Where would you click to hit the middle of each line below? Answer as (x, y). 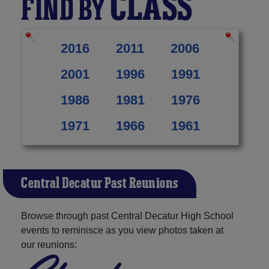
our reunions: (49, 244)
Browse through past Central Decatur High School (127, 216)
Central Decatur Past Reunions (100, 183)
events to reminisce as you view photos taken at (122, 230)
